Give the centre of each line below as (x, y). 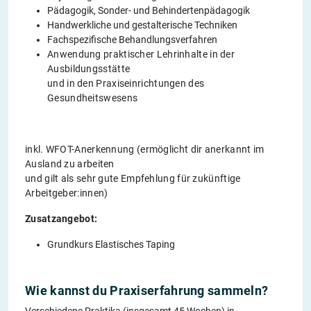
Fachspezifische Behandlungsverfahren (132, 40)
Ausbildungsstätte (89, 69)
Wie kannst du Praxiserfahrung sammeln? (147, 291)
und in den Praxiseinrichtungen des (126, 84)
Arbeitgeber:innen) (67, 193)
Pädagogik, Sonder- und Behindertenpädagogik (149, 11)
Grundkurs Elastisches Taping (111, 245)
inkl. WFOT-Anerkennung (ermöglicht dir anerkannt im (145, 150)
